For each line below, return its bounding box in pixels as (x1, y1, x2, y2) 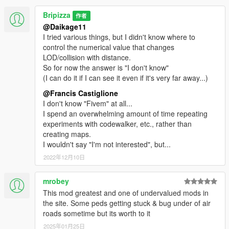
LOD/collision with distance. (43, 52, 131, 63)
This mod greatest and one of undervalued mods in (43, 188, 209, 198)
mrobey (43, 176, 69, 187)
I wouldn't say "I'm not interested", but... (43, 139, 171, 150)
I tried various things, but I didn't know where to (43, 32, 195, 42)
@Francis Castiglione (43, 88, 118, 99)
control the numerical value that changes (43, 42, 174, 53)
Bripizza (43, 10, 71, 20)
